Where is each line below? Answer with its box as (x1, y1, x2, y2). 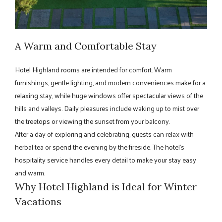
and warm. (15, 166, 45, 179)
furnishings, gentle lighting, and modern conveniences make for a (15, 76, 206, 89)
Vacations (15, 195, 61, 208)
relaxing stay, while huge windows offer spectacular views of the (15, 89, 203, 102)
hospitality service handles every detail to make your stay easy (15, 153, 196, 166)
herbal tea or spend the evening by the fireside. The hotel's (15, 140, 184, 153)
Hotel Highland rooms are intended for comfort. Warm (15, 63, 172, 76)
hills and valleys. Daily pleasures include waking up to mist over (15, 102, 199, 114)
